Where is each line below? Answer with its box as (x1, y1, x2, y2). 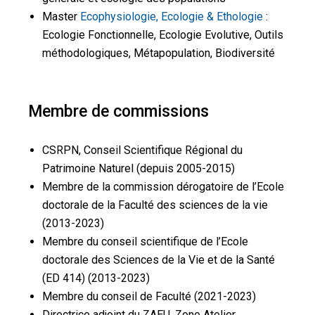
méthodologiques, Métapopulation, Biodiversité (42, 46, 275, 60)
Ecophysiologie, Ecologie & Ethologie (80, 10, 263, 23)
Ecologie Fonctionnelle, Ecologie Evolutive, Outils (42, 28, 283, 41)
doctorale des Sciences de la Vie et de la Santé (42, 253, 275, 266)
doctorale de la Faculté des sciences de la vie (42, 198, 268, 212)
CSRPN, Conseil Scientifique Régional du (42, 143, 243, 157)
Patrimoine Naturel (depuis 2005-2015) (42, 162, 235, 175)
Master (42, 10, 80, 23)
